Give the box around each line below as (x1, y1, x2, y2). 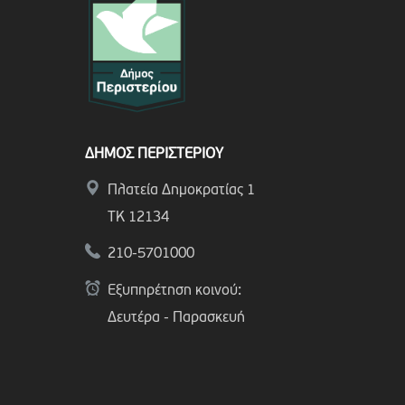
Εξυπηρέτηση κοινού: (107, 284, 241, 299)
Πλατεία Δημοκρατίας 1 (107, 184, 255, 199)
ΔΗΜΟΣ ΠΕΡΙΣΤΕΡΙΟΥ (84, 147, 223, 163)
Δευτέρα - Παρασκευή (107, 311, 245, 326)
